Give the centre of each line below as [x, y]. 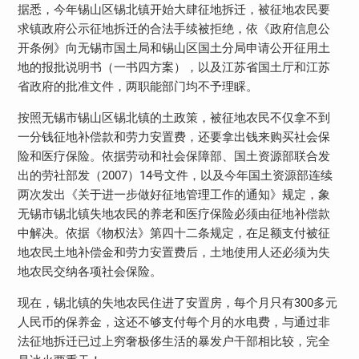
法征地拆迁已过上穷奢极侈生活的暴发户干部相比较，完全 [173, 341]
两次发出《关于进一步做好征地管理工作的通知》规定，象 [173, 194]
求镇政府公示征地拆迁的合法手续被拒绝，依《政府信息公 [173, 28]
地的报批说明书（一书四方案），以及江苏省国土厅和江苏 [173, 67]
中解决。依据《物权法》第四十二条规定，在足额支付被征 [173, 233]
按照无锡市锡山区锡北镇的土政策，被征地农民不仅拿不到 [173, 117]
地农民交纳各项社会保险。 [89, 271]
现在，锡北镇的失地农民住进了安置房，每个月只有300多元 [177, 303]
